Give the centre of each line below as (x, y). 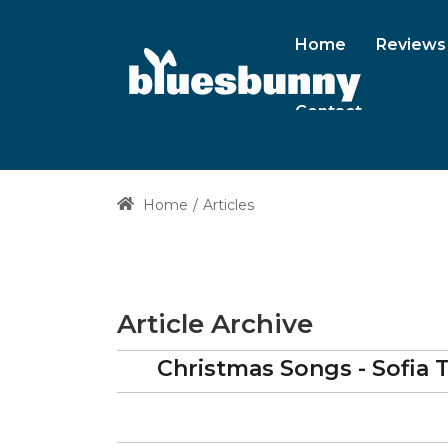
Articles (228, 205)
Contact (328, 111)
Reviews (411, 44)
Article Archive (215, 324)
